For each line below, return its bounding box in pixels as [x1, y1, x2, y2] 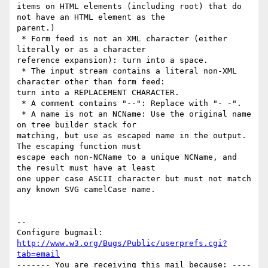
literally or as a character [17, 45, 146, 54]
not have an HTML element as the [17, 13, 165, 22]
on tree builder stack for [17, 120, 136, 130]
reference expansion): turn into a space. [17, 56, 208, 65]
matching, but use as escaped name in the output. [17, 131, 246, 141]
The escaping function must [17, 142, 141, 151]
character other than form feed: [17, 77, 165, 87]
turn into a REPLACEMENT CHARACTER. [17, 88, 179, 98]
